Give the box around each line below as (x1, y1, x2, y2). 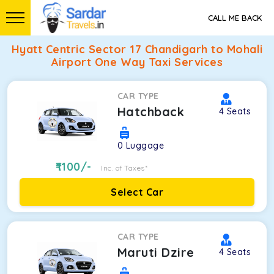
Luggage (125, 140, 165, 151)
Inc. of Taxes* (101, 163, 148, 172)
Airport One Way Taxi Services (51, 55, 223, 69)
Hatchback (117, 104, 185, 119)
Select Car (111, 186, 163, 198)
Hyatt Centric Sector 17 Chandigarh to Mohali (11, 42, 263, 56)
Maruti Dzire (117, 245, 194, 260)
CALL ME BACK (208, 13, 262, 23)
